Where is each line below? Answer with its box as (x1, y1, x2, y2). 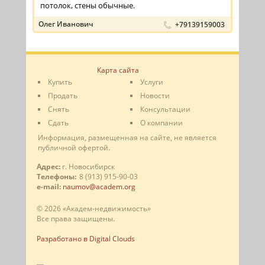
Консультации (140, 104, 190, 115)
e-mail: (37, 182, 61, 192)
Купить (48, 77, 72, 88)
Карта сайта (96, 65, 139, 76)
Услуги (140, 77, 163, 88)
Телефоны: (37, 172, 76, 182)
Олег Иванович (38, 19, 93, 30)
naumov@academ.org (63, 182, 135, 192)
